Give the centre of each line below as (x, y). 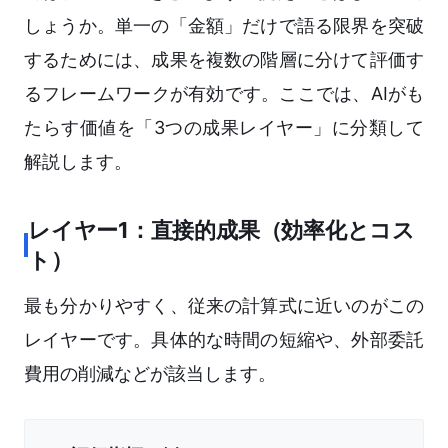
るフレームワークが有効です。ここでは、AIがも (224, 94)
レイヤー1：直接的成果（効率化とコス (222, 230)
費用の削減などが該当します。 (150, 374)
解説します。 (78, 162)
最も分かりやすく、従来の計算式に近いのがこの (224, 306)
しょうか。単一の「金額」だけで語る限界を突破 (224, 26)
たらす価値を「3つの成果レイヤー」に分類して (224, 128)
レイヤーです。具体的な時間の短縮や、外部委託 (224, 340)
